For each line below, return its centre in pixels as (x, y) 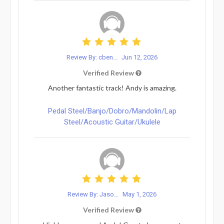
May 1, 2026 (139, 194)
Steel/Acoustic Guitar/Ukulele (112, 122)
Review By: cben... (93, 57)
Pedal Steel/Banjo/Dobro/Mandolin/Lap (112, 111)
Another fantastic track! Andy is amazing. (112, 87)
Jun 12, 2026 (139, 57)
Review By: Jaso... (94, 194)
